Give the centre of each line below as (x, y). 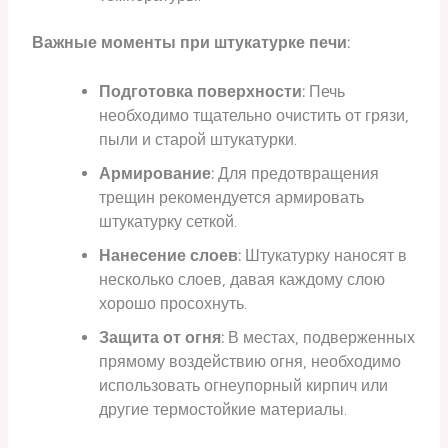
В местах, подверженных (319, 338)
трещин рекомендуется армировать (231, 198)
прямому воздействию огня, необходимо (249, 362)
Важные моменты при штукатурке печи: (191, 43)
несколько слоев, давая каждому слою (241, 280)
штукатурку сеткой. (167, 222)
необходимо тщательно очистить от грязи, (253, 116)
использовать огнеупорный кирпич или (243, 386)
